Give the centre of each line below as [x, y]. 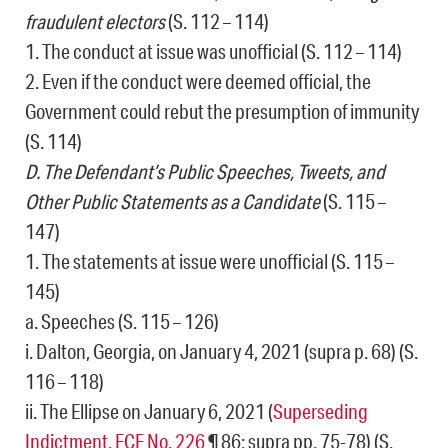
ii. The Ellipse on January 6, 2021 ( [149, 411]
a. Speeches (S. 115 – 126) [122, 321]
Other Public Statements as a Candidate [172, 201]
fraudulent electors [95, 21]
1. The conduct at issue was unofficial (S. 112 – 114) [213, 51]
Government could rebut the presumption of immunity [222, 111]
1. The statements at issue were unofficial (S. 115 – [209, 261]
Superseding [320, 411]
